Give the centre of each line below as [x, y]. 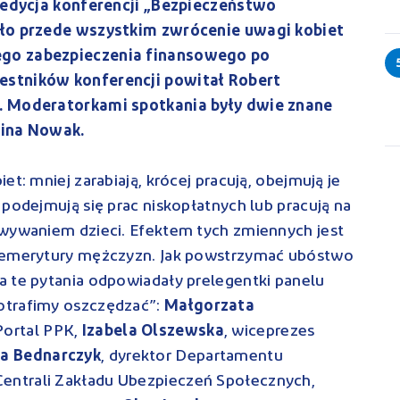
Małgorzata [210, 306]
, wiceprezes [269, 331]
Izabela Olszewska [153, 331]
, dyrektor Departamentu [192, 356]
